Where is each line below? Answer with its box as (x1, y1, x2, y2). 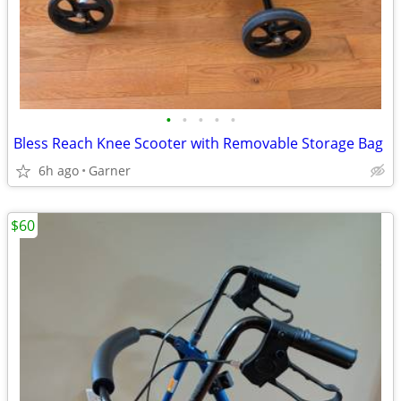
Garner (89, 162, 131, 179)
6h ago (38, 162, 79, 179)
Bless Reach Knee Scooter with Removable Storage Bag (13, 133, 383, 153)
